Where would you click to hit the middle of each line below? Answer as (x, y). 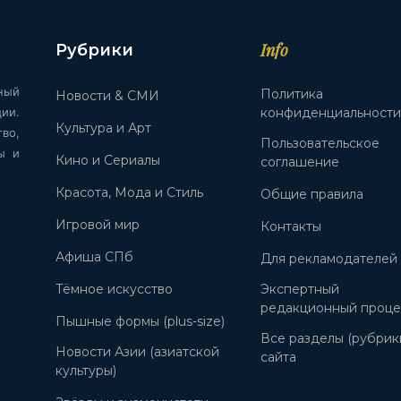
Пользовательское (320, 144)
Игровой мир (98, 225)
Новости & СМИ (108, 96)
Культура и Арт (104, 128)
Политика (292, 94)
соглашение (300, 162)
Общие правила (312, 195)
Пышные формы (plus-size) (141, 322)
